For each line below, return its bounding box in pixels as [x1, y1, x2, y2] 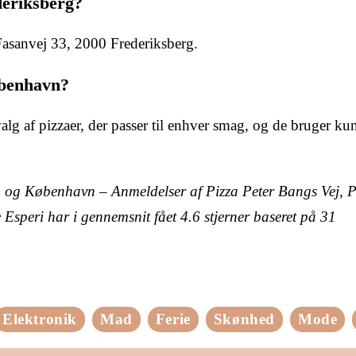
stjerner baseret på [200, 207, 320, 225]
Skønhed [213, 310, 275, 327]
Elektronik [2, 310, 77, 327]
